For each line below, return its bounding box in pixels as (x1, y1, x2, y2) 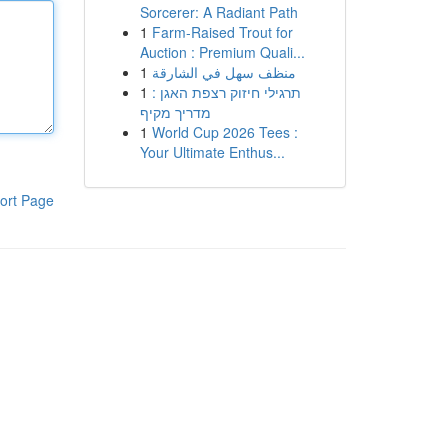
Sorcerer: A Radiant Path (139, 2, 298, 22)
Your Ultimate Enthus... (139, 142, 285, 162)
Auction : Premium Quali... (139, 42, 305, 62)
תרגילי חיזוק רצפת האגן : (151, 82, 301, 102)
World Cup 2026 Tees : (151, 122, 298, 142)
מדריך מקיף (139, 102, 211, 122)
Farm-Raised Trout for (151, 22, 293, 42)
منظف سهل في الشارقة (151, 62, 296, 82)
